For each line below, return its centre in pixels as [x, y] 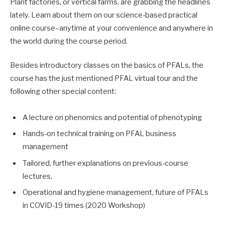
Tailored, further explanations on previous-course [105, 163]
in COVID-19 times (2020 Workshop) [84, 205]
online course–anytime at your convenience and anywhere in [111, 28]
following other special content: [63, 91]
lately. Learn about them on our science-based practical [104, 15]
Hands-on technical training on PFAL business [99, 134]
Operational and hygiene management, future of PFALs [116, 192]
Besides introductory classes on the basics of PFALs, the [107, 65]
